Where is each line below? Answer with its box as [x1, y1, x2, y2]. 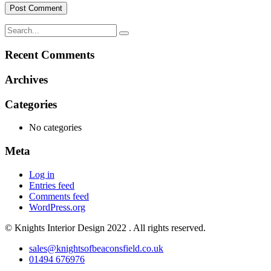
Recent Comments [5, 48, 94, 62]
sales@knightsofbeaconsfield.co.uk [29, 243, 163, 253]
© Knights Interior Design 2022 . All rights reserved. [5, 222, 206, 233]
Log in [29, 169, 54, 180]
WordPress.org [29, 201, 85, 212]
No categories [29, 122, 82, 133]
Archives [5, 73, 48, 86]
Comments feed [29, 191, 89, 201]
